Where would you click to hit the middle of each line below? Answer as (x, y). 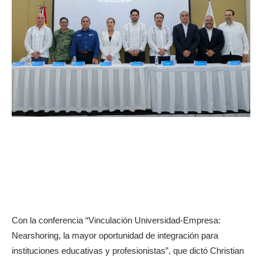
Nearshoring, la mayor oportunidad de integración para (115, 235)
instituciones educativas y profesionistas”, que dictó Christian (128, 250)
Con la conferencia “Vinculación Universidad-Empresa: (116, 220)
